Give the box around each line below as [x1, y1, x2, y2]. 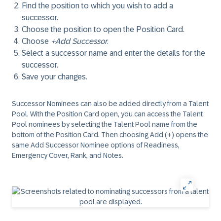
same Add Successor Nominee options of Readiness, [12, 141, 180, 149]
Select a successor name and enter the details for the [22, 49, 205, 57]
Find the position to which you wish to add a [22, 1, 173, 10]
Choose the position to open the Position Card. [22, 25, 184, 34]
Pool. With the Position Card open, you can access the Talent [12, 110, 203, 118]
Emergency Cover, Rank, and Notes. [12, 151, 123, 159]
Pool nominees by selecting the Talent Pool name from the [12, 120, 197, 128]
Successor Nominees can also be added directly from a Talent [12, 100, 209, 108]
